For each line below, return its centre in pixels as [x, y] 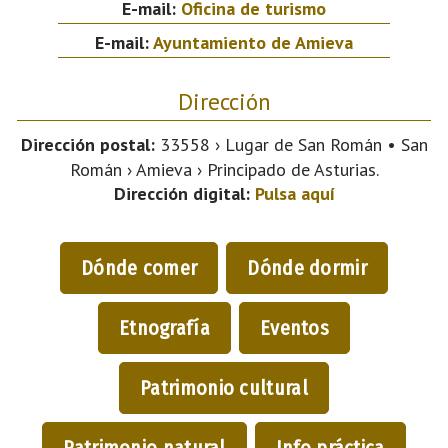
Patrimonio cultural [224, 387]
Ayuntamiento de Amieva [253, 42]
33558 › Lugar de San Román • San [291, 144]
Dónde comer [139, 267]
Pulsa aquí [294, 193]
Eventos [294, 327]
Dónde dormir [307, 267]
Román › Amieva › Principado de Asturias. [224, 169]
